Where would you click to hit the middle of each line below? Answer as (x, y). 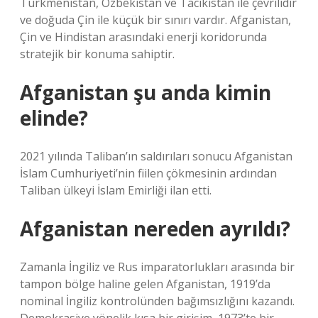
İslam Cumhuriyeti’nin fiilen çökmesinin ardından (148, 173)
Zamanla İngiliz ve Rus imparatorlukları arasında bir (157, 267)
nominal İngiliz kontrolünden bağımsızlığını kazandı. (157, 301)
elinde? (54, 118)
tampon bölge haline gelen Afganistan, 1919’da (145, 284)
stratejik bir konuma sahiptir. (97, 54)
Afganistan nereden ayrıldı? (155, 229)
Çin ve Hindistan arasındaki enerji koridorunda (143, 37)
